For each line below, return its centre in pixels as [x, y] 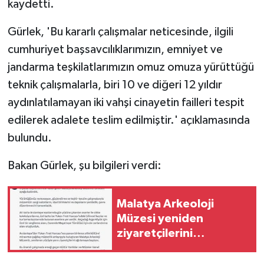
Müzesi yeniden [160, 219]
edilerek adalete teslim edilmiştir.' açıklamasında [128, 120]
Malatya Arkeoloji [165, 204]
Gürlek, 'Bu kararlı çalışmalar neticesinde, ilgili [120, 32]
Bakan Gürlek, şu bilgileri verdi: [84, 165]
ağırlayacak [148, 248]
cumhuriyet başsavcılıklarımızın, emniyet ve [115, 49]
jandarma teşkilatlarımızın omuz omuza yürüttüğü [131, 67]
